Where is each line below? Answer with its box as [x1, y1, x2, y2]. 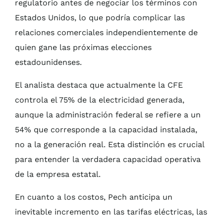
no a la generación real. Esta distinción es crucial [15, 140, 204, 150]
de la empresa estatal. [15, 169, 101, 179]
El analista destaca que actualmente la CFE [15, 80, 183, 90]
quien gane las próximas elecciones [15, 43, 152, 53]
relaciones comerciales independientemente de [15, 28, 198, 38]
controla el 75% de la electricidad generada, [15, 95, 184, 105]
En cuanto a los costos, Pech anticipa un [15, 192, 172, 202]
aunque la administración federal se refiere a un [15, 110, 201, 120]
